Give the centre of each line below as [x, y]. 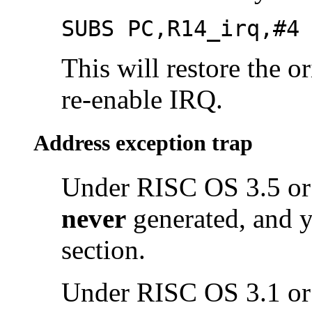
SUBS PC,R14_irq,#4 [180, 28]
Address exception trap [143, 143]
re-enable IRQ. [142, 99]
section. [103, 250]
